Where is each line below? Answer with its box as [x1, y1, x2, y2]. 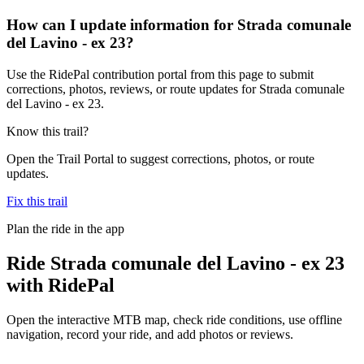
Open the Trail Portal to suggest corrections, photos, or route [6, 151, 314, 166]
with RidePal [6, 274, 115, 296]
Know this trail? [6, 123, 89, 138]
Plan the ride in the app [6, 221, 124, 236]
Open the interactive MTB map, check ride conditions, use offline [6, 312, 342, 327]
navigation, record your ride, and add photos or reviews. [6, 327, 293, 341]
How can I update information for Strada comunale [6, 16, 351, 34]
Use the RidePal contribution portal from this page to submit [6, 67, 314, 81]
